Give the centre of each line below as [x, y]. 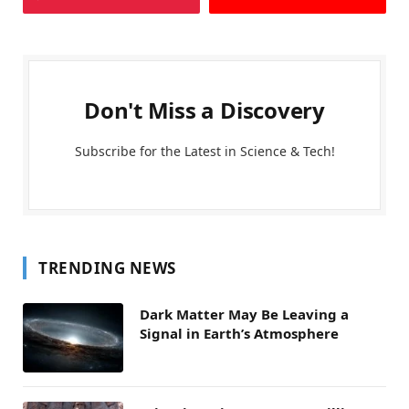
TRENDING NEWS [107, 267]
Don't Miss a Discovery [204, 110]
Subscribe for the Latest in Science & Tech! [204, 151]
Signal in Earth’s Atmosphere [239, 333]
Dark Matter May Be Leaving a [244, 314]
